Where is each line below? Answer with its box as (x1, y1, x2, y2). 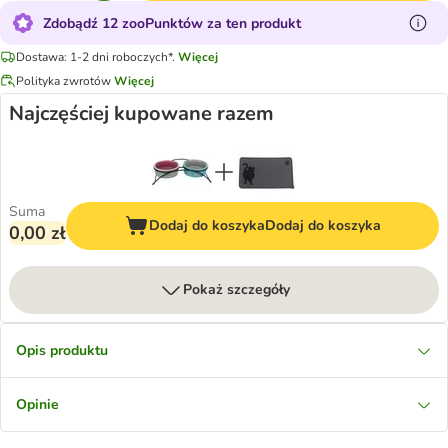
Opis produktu (16, 341, 108, 360)
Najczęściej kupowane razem (9, 100, 274, 127)
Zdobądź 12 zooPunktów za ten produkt (43, 13, 301, 33)
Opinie (16, 395, 59, 414)
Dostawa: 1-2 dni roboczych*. (16, 48, 175, 65)
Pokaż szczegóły (182, 280, 290, 299)
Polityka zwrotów (16, 72, 111, 89)
